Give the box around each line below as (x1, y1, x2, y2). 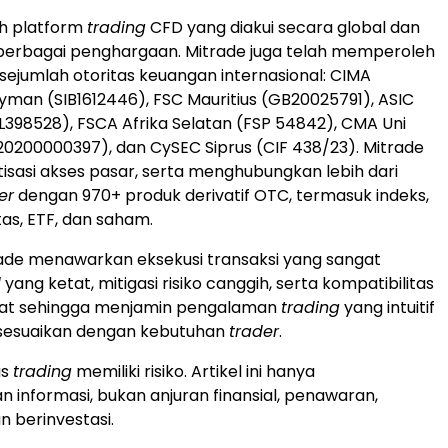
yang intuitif (340, 296, 435, 320)
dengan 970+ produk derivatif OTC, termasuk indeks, (14, 184, 429, 208)
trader (229, 320, 279, 344)
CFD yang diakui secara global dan (146, 16, 420, 40)
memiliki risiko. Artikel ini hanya (72, 360, 315, 384)
